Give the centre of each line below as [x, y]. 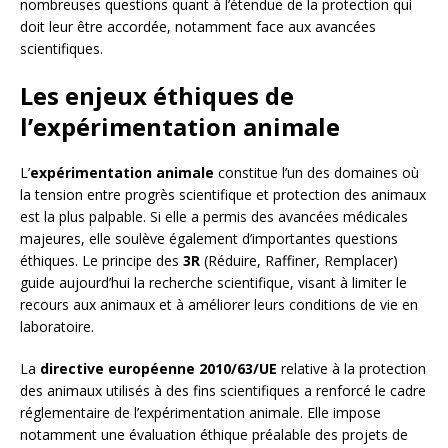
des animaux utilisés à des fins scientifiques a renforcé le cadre [223, 391]
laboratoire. [57, 327]
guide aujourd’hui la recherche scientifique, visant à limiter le [213, 283]
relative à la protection [351, 369]
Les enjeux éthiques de [157, 96]
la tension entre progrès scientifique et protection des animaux [223, 195]
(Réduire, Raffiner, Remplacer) [299, 261]
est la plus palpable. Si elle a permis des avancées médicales [214, 217]
